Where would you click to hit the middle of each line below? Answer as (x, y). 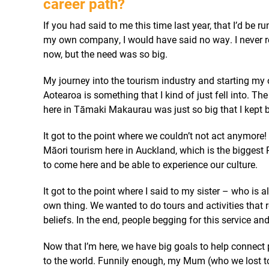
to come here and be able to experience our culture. (150, 164)
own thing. (65, 205)
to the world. (69, 260)
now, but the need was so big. (105, 54)
